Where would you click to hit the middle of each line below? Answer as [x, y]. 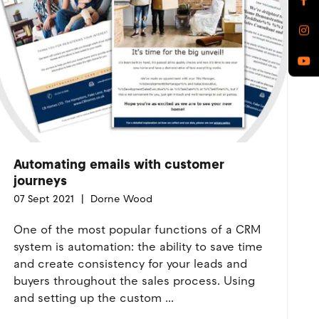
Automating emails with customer [119, 164]
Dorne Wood [120, 199]
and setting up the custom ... [93, 298]
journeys [40, 181]
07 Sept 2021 [43, 199]
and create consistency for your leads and [130, 264]
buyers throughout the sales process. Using [134, 281]
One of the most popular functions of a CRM [137, 230]
